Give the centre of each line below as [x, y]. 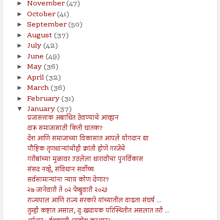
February [44, 99]
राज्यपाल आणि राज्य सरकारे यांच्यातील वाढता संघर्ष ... [94, 201]
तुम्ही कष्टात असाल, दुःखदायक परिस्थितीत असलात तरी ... [98, 211]
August [40, 36]
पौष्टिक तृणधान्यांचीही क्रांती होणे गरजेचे [76, 150]
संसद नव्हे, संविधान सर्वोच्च [60, 170]
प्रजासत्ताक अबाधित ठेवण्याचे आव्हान [73, 119]
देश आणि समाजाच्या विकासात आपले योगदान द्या [88, 139]
